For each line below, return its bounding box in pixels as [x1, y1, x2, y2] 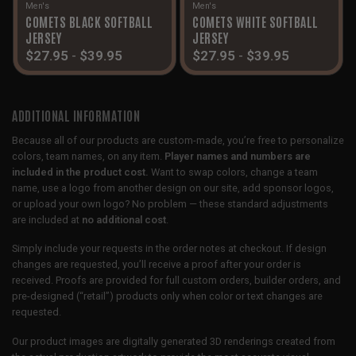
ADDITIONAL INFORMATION [12, 106, 140, 123]
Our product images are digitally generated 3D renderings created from [12, 335, 335, 347]
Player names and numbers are [164, 149, 311, 162]
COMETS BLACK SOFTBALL [25, 14, 153, 30]
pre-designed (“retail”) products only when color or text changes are [12, 290, 323, 303]
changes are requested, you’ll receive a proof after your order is [12, 258, 301, 271]
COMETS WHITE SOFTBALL [192, 14, 319, 30]
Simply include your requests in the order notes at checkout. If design [12, 242, 327, 255]
